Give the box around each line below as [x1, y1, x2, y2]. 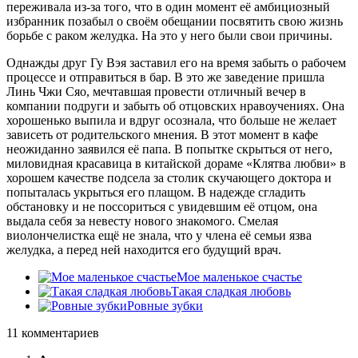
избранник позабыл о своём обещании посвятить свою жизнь [6, 14, 343, 28]
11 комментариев [6, 326, 99, 340]
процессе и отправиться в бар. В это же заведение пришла [6, 70, 324, 84]
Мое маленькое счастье [177, 270, 302, 284]
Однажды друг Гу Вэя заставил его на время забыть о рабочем [6, 56, 346, 70]
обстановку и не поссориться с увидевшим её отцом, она [6, 200, 317, 213]
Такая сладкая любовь [171, 284, 291, 298]
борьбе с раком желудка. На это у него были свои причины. [6, 29, 332, 42]
